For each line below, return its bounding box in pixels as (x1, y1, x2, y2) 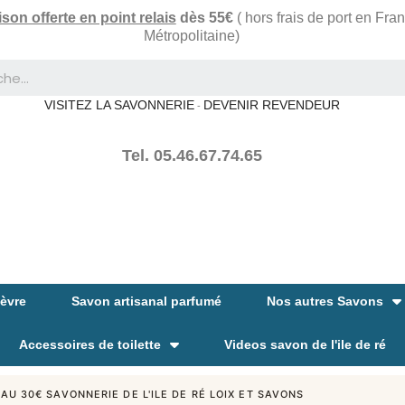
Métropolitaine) (144, 28, 240, 43)
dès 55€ (175, 10, 233, 25)
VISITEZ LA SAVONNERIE (43, 98, 194, 112)
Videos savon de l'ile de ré (224, 337, 386, 352)
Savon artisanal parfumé (71, 294, 221, 308)
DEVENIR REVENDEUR (202, 98, 340, 112)
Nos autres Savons (266, 294, 383, 308)
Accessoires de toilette (19, 337, 161, 352)
